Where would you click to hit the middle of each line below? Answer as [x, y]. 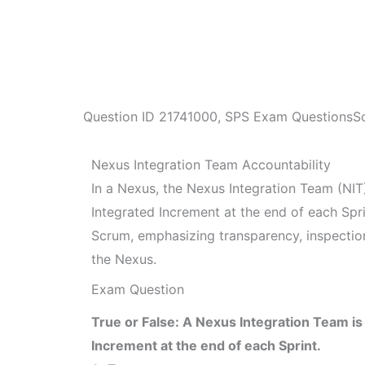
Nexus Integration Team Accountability [211, 165]
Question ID [121, 117]
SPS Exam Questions [289, 117]
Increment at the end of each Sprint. [206, 346]
